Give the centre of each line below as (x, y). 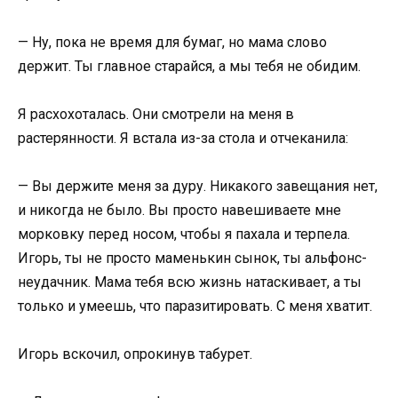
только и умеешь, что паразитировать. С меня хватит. (195, 306)
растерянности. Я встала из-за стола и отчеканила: (183, 138)
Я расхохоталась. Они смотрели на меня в (156, 114)
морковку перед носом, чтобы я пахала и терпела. (184, 234)
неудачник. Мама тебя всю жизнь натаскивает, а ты (190, 282)
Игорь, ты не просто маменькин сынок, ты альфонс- (192, 258)
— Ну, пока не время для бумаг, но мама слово (172, 42)
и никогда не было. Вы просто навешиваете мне (179, 210)
